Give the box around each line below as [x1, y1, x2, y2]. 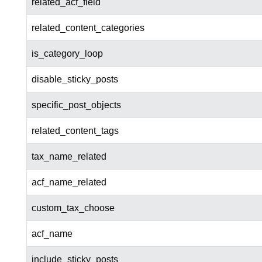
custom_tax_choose [31, 203, 115, 213]
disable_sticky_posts [31, 74, 118, 85]
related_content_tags [31, 126, 119, 136]
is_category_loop [31, 49, 103, 59]
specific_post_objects [31, 100, 121, 111]
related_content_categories [31, 23, 144, 33]
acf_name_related [31, 177, 106, 188]
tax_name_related [31, 151, 106, 162]
